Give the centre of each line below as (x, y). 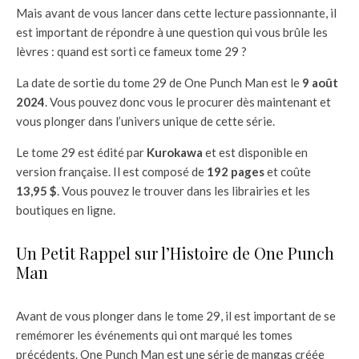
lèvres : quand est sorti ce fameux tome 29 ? (131, 51)
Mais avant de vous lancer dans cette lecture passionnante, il (176, 12)
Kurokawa (175, 152)
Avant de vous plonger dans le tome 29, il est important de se (176, 315)
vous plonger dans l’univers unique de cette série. (145, 121)
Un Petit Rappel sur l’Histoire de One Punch (175, 252)
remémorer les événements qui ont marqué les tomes (154, 335)
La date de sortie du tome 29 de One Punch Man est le (159, 82)
